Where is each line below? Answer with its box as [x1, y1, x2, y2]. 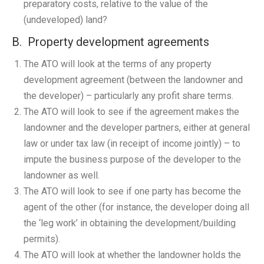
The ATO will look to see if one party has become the [24, 186, 241, 197]
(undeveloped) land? [24, 14, 107, 25]
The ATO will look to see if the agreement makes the [24, 106, 239, 117]
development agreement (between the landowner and [24, 74, 243, 85]
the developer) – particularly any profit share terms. [24, 90, 233, 101]
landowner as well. [24, 170, 100, 181]
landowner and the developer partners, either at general [24, 122, 250, 133]
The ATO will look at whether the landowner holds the [24, 249, 241, 260]
